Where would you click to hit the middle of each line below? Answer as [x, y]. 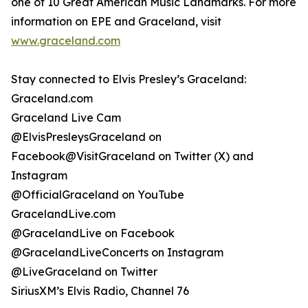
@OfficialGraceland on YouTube [98, 195]
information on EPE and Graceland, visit [116, 22]
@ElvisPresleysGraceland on [86, 137]
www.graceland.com [66, 41]
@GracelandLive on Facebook [93, 233]
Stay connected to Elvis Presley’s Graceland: [129, 79]
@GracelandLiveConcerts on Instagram [117, 253]
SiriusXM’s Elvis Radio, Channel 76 [100, 291]
